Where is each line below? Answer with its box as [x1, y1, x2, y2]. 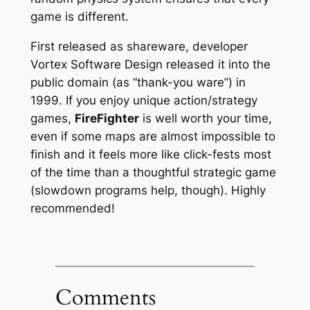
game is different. [30, 10, 129, 24]
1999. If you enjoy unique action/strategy [30, 93, 257, 108]
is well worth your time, [138, 111, 272, 126]
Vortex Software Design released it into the [30, 57, 271, 72]
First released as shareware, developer [30, 39, 248, 54]
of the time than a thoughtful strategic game [30, 165, 276, 180]
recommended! [30, 201, 115, 216]
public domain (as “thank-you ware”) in [30, 75, 246, 90]
